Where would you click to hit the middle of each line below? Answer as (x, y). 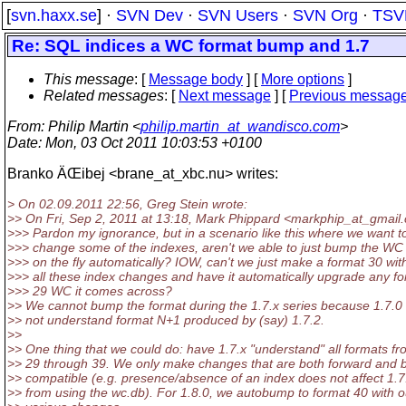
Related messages (104, 96)
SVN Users (238, 15)
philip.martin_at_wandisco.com (240, 126)
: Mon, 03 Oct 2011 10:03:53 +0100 (150, 143)
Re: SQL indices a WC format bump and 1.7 (191, 46)
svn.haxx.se (54, 15)
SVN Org (325, 15)
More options (303, 79)
